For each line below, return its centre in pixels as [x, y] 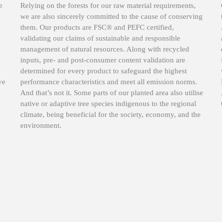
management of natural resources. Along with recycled [105, 49]
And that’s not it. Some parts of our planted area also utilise [112, 92]
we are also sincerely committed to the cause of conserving [111, 16]
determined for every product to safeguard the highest [104, 71]
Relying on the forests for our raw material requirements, [108, 5]
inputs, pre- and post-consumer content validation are [103, 60]
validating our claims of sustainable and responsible [100, 38]
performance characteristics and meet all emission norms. [109, 82]
